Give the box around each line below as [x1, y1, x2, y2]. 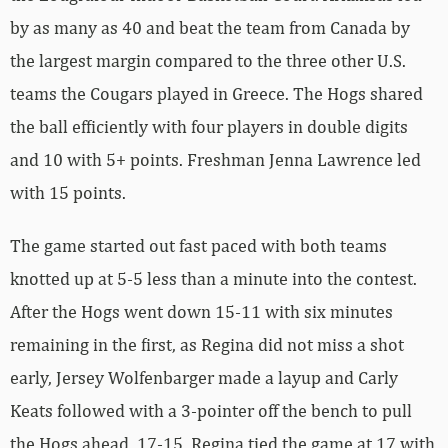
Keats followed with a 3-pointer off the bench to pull [10, 400, 412, 422]
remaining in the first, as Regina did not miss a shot [10, 334, 404, 356]
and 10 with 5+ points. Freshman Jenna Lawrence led [10, 149, 421, 171]
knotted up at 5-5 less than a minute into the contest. [10, 268, 417, 290]
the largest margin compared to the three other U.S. [10, 50, 406, 72]
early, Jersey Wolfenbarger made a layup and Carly [10, 367, 398, 389]
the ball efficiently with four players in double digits [10, 116, 408, 138]
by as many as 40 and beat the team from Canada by [10, 17, 410, 39]
